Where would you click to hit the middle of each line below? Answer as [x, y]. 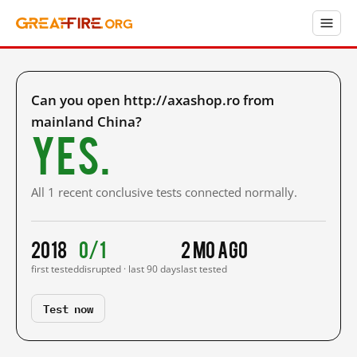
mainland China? [86, 122]
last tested [204, 269]
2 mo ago [215, 249]
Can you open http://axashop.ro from [153, 100]
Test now [68, 308]
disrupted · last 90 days [130, 269]
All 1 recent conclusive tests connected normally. [164, 192]
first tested [55, 269]
